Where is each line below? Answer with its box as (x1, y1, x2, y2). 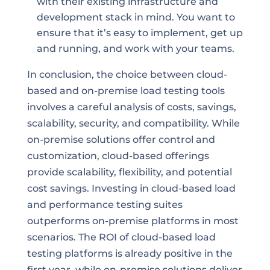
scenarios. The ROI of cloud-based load (27, 231, 216, 243)
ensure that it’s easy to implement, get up (36, 27, 243, 39)
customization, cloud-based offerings (27, 150, 209, 162)
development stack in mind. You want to (36, 11, 235, 24)
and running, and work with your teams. (36, 43, 234, 55)
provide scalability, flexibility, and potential (27, 166, 232, 178)
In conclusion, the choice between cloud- (27, 69, 227, 81)
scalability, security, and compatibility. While (27, 118, 240, 130)
